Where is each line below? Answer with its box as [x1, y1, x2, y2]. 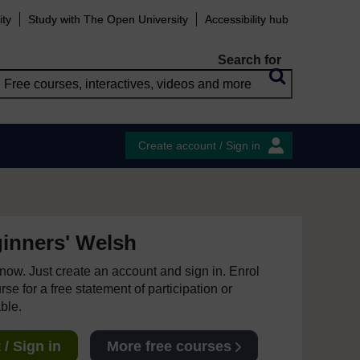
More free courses [106, 338, 231, 354]
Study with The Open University [28, 13, 188, 26]
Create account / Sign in [138, 139, 260, 152]
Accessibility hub [205, 13, 288, 26]
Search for [218, 53, 281, 67]
